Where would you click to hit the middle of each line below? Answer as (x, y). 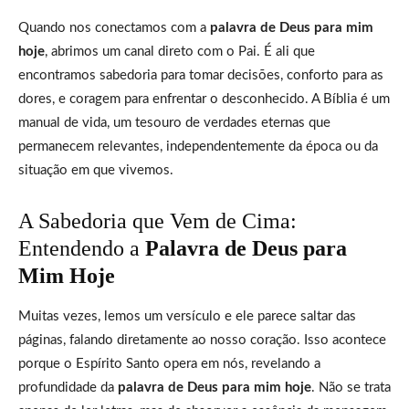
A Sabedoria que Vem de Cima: (157, 220)
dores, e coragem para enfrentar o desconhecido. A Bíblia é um (204, 99)
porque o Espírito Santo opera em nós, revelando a (169, 363)
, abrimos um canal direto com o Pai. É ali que (180, 51)
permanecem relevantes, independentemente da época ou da (198, 146)
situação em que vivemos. (96, 170)
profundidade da (68, 387)
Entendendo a (82, 248)
